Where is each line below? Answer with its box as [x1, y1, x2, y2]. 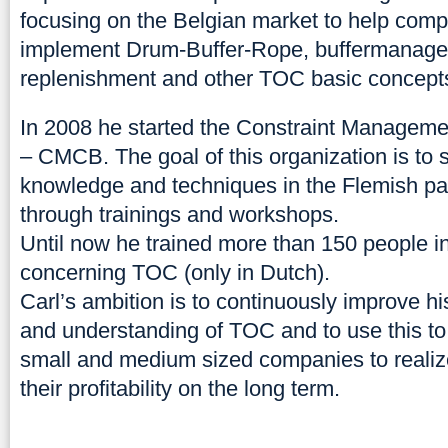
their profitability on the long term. [20, 376, 340, 401]
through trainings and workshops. [20, 202, 339, 227]
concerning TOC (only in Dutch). [20, 260, 330, 285]
